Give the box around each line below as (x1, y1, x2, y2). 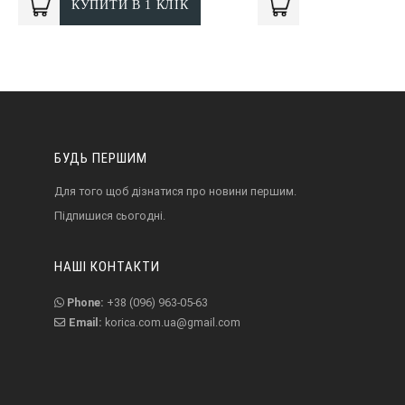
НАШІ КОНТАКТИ (54, 258, 160, 275)
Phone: (67, 295, 104, 309)
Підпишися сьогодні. (54, 208, 165, 222)
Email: (69, 315, 102, 329)
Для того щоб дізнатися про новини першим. (54, 184, 297, 198)
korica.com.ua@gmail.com (105, 315, 240, 329)
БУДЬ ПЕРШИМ (54, 149, 147, 166)
